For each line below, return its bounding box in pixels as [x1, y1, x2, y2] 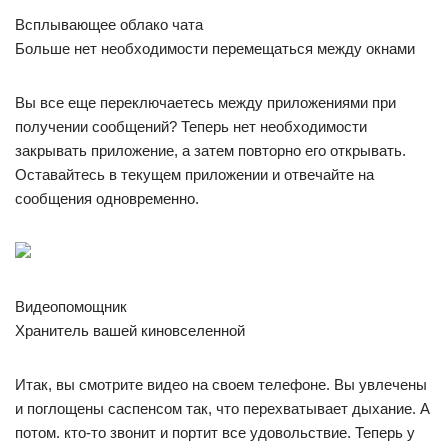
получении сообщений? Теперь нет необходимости [15, 118, 367, 135]
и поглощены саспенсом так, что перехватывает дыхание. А [15, 400, 430, 417]
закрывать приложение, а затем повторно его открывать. [15, 142, 406, 159]
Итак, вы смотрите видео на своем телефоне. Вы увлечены [15, 376, 427, 393]
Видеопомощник [15, 298, 127, 315]
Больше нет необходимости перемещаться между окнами [15, 40, 415, 57]
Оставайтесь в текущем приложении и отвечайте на [15, 166, 374, 183]
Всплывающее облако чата [15, 16, 203, 33]
